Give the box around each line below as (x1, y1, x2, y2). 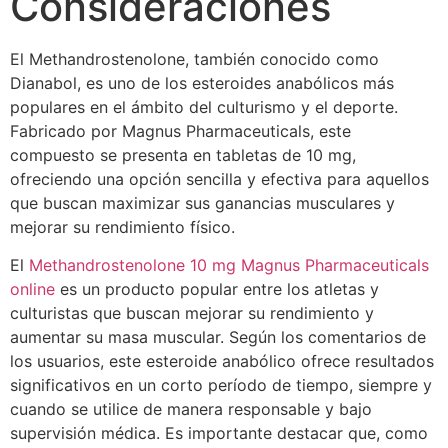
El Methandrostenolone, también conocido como (10, 49, 379, 69)
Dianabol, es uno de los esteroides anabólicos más (10, 73, 394, 93)
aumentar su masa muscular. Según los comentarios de (10, 327, 426, 348)
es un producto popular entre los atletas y (55, 279, 379, 300)
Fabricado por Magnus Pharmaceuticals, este (10, 121, 351, 141)
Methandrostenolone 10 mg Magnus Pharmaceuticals (29, 255, 429, 276)
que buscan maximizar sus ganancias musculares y (10, 193, 395, 213)
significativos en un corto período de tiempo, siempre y (10, 375, 432, 396)
